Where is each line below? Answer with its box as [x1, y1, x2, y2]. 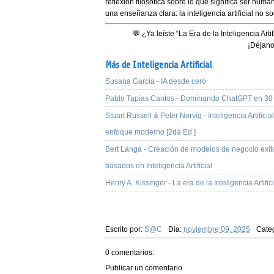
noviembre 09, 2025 [183, 225, 250, 234]
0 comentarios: [105, 248, 154, 257]
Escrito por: [105, 225, 144, 234]
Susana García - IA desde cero [105, 77, 206, 86]
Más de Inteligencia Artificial [105, 59, 212, 71]
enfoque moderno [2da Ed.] [105, 128, 196, 137]
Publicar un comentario [105, 264, 182, 273]
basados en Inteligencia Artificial [105, 161, 212, 171]
